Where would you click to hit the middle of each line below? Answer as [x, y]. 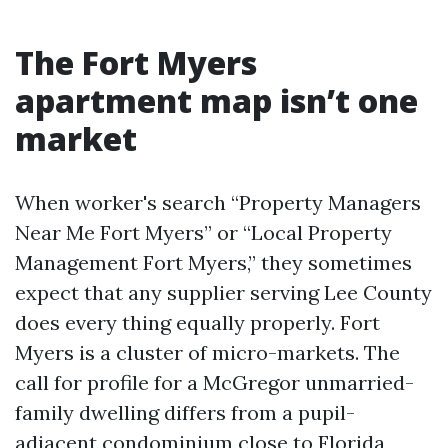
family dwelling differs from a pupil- [185, 412]
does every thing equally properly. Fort [197, 322]
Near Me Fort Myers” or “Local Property [203, 232]
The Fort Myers [136, 62]
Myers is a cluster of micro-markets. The [207, 352]
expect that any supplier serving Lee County [223, 292]
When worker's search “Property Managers [218, 202]
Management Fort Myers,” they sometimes [213, 262]
